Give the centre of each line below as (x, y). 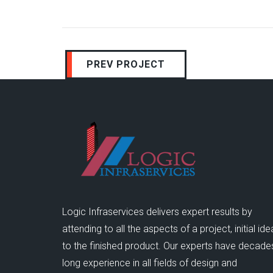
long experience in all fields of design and (150, 263)
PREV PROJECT (126, 64)
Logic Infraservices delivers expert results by (157, 212)
